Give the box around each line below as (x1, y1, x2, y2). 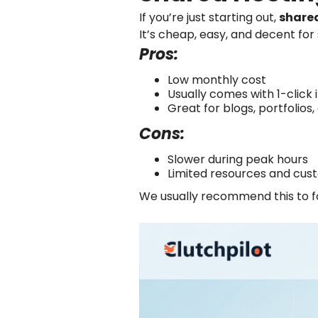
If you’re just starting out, (139, 9, 279, 26)
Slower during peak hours (168, 151, 308, 168)
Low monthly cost (168, 72, 266, 88)
